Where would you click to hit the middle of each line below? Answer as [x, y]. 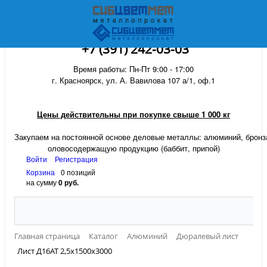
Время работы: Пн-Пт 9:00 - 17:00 [133, 69]
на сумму [42, 182]
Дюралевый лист [207, 236]
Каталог [103, 236]
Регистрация [76, 159]
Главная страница [47, 236]
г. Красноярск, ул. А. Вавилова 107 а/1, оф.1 [133, 80]
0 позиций [78, 172]
